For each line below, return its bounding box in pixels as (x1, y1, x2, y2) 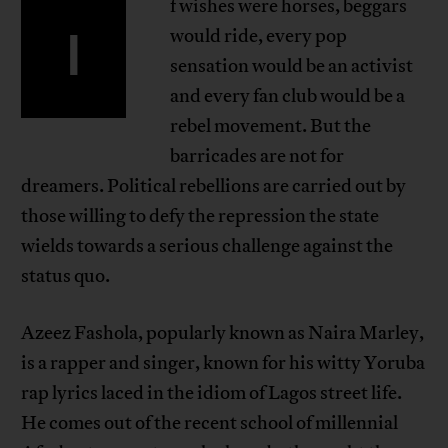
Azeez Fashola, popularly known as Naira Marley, (21, 320, 425, 345)
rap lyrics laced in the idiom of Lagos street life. (21, 380, 403, 405)
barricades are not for (169, 143, 344, 168)
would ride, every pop (169, 23, 347, 48)
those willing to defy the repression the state (21, 203, 380, 228)
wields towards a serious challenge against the (21, 233, 394, 258)
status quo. (21, 263, 111, 288)
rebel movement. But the (169, 113, 371, 138)
